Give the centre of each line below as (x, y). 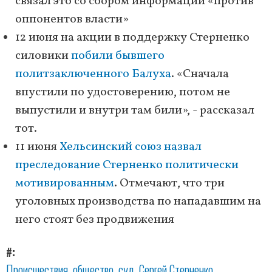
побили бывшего (118, 56)
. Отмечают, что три (169, 184)
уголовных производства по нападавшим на (138, 202)
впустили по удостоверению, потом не (123, 93)
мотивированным (65, 184)
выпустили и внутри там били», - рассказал (135, 111)
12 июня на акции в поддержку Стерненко (132, 38)
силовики (43, 56)
